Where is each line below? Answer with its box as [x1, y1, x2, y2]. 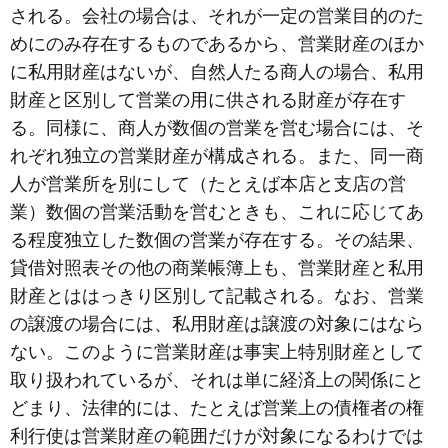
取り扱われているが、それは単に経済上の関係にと [10, 369, 424, 390]
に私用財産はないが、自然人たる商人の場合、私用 [10, 61, 424, 82]
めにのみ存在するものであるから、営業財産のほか [10, 33, 424, 54]
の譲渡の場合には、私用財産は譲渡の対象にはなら [10, 313, 424, 334]
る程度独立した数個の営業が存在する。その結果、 [10, 229, 424, 250]
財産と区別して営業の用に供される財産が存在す [10, 89, 406, 110]
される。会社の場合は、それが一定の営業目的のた [10, 5, 424, 26]
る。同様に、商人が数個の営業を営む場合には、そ [10, 117, 424, 138]
